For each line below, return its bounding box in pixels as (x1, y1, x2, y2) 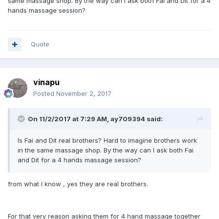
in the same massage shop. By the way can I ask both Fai (18, 146, 194, 154)
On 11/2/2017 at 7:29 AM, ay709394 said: (28, 115, 163, 123)
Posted (33, 89, 56, 97)
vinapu (33, 77, 60, 87)
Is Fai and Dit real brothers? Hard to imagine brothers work (18, 136, 197, 144)
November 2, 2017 (56, 89, 111, 97)
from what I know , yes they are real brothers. (8, 180, 148, 188)
